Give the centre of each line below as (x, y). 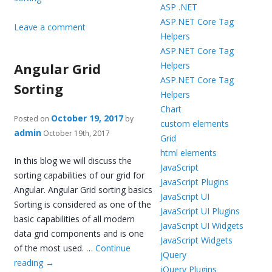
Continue (113, 248)
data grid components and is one (79, 234)
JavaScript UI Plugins (200, 211)
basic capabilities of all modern (75, 219)
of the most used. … (55, 248)
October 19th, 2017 (76, 133)
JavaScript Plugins (194, 182)
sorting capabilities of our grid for (80, 175)
